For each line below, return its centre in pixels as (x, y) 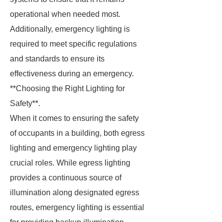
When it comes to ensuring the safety (74, 118)
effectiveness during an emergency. (72, 74)
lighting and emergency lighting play (73, 148)
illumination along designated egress (75, 193)
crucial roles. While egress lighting (70, 163)
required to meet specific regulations (73, 44)
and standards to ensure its (57, 59)
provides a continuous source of (66, 178)
